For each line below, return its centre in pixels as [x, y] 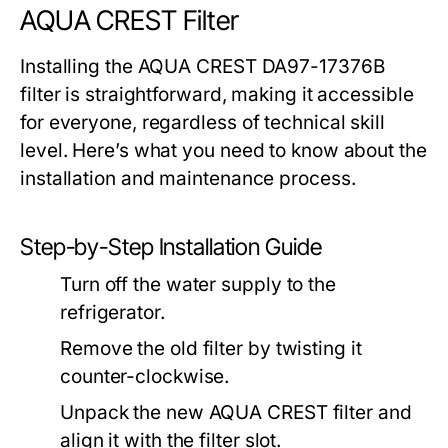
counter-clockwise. [145, 377]
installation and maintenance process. [188, 179]
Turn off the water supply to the [198, 285]
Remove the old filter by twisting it [211, 349]
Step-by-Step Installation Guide [171, 247]
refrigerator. [112, 313]
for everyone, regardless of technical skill [202, 123]
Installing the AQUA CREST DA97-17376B [202, 67]
